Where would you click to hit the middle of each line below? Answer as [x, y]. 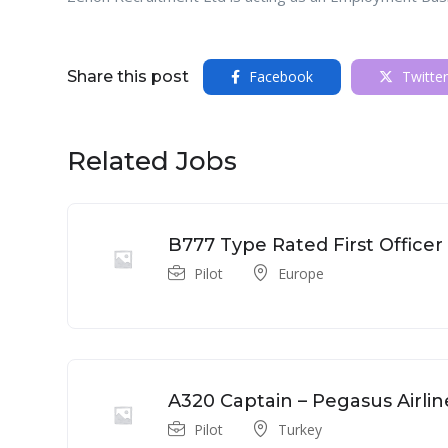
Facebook [279, 76]
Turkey [300, 429]
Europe [301, 273]
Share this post [128, 76]
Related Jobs [152, 160]
